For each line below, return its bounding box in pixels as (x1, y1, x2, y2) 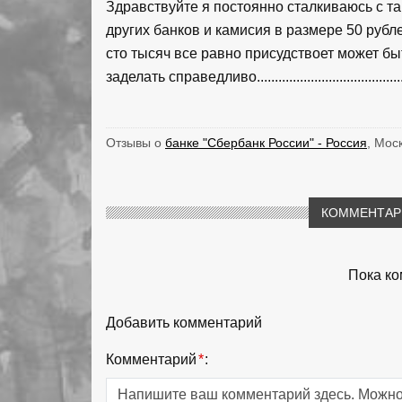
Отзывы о (106, 135, 165, 150)
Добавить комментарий (106, 314, 262, 330)
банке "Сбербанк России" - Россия (165, 135, 367, 150)
